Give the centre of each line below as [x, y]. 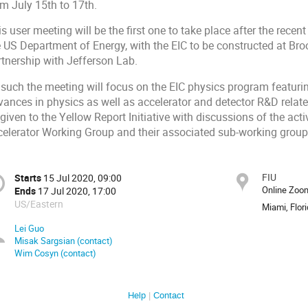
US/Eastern [39, 204]
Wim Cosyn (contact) [55, 253]
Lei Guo [29, 228]
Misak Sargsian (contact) [64, 240]
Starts [28, 178]
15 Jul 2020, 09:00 [82, 178]
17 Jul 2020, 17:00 [77, 191]
